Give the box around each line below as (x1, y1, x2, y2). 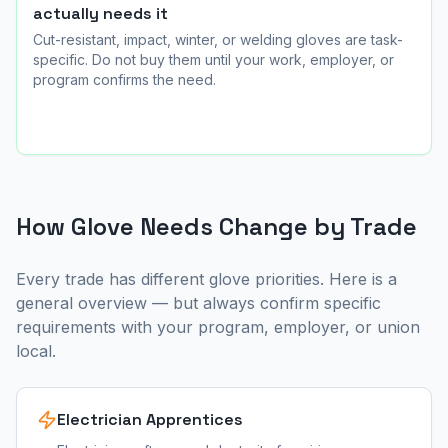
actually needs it (33, 3, 168, 24)
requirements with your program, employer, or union (16, 317, 420, 337)
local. (16, 341, 56, 361)
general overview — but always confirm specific (16, 293, 381, 313)
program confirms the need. (33, 71, 216, 88)
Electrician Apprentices (57, 409, 243, 430)
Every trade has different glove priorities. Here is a (16, 269, 397, 289)
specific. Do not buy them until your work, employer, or (33, 51, 394, 68)
